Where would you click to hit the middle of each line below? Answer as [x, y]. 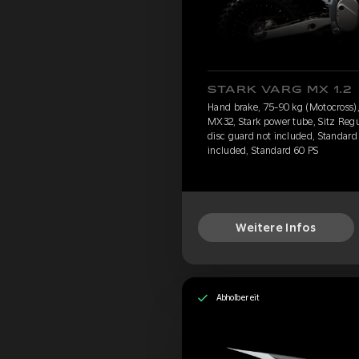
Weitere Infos [276, 228]
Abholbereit [238, 298]
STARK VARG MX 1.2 [280, 90]
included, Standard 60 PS [263, 150]
